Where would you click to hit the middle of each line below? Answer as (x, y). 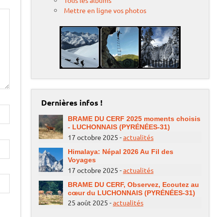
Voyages (82, 160)
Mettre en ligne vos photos (105, 10)
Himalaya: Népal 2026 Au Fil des (120, 151)
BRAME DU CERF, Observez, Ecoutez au (133, 184)
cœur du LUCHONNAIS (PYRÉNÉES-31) (131, 193)
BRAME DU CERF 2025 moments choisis (134, 119)
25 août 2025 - (90, 203)
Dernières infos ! (72, 103)
